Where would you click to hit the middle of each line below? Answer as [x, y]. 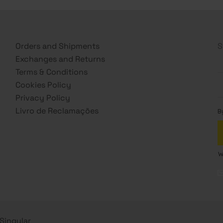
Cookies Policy [43, 85]
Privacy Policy [43, 98]
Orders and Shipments [57, 46]
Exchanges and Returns [60, 59]
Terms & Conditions [51, 72]
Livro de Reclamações [57, 111]
